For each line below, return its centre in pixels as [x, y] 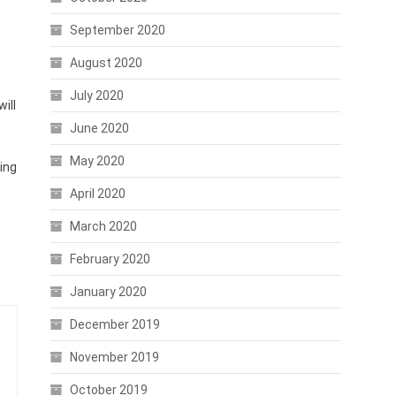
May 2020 [97, 161]
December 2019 [114, 324]
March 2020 [103, 226]
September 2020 [117, 30]
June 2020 [99, 128]
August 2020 [106, 63]
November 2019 [114, 357]
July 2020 [96, 95]
